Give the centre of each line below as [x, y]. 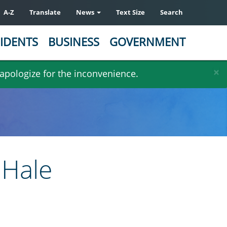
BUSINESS [74, 42]
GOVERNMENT [147, 42]
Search [172, 12]
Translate [45, 12]
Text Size [130, 12]
